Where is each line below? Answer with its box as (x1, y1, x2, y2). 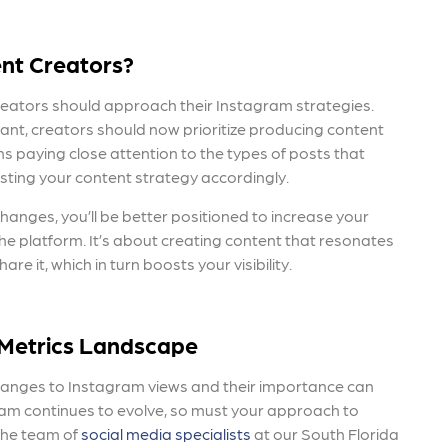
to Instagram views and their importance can (49, 376, 374, 395)
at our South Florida (251, 424, 399, 443)
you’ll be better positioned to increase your (61, 206, 369, 225)
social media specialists (81, 424, 251, 443)
